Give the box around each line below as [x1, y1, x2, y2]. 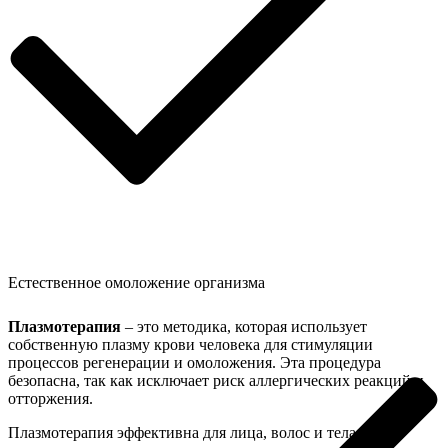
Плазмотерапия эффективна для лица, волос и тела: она [8, 423, 388, 441]
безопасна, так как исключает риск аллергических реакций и [8, 371, 424, 389]
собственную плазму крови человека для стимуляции [8, 335, 373, 353]
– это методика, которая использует [121, 317, 367, 335]
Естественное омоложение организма [8, 273, 265, 291]
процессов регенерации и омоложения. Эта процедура [8, 353, 381, 371]
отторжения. [8, 389, 93, 407]
